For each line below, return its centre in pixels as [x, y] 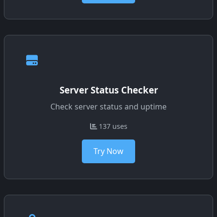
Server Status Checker [108, 90]
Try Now [108, 151]
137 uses [112, 126]
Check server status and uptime [108, 107]
